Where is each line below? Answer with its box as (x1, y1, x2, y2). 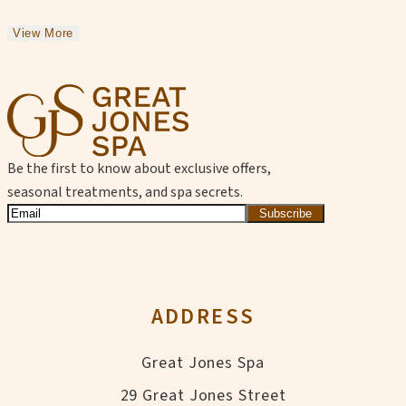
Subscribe (259, 207, 313, 221)
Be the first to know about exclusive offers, (7, 159, 271, 179)
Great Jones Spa (141, 352, 265, 375)
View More (13, 25, 73, 40)
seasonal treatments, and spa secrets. (7, 182, 243, 203)
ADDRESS (150, 301, 256, 333)
